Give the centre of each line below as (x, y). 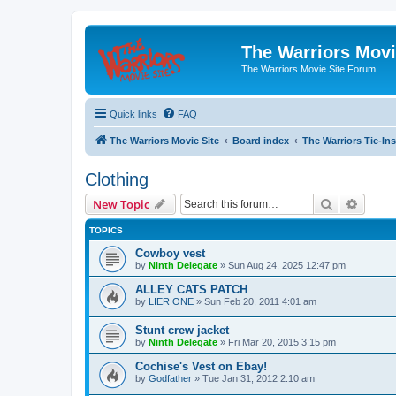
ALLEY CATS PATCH (191, 289)
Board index (261, 140)
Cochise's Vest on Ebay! (201, 367)
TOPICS (106, 230)
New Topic (121, 204)
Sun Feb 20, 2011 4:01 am (260, 301)
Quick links (133, 114)
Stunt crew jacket (182, 331)
